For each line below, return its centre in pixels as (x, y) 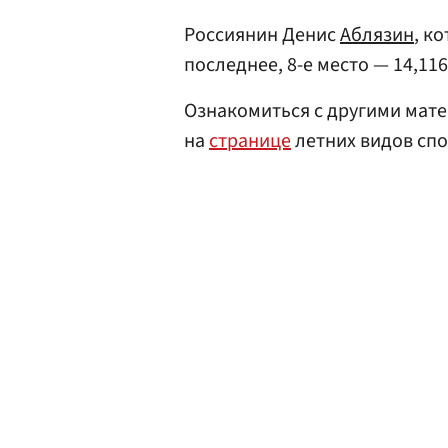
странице (250, 141)
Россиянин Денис (262, 35)
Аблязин (377, 35)
